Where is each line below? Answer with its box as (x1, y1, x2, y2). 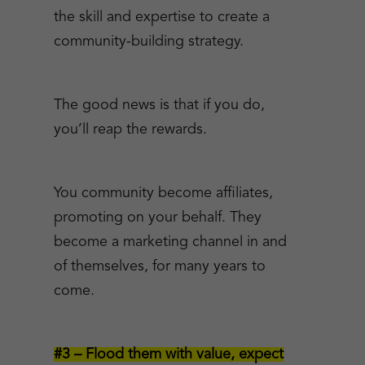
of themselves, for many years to (53, 259, 266, 274)
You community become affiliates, (53, 186, 273, 200)
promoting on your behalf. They (53, 210, 262, 225)
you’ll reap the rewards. (53, 122, 207, 137)
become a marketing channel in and (53, 235, 287, 249)
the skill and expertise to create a (53, 10, 270, 24)
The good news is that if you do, (53, 98, 265, 112)
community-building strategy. (53, 34, 244, 49)
